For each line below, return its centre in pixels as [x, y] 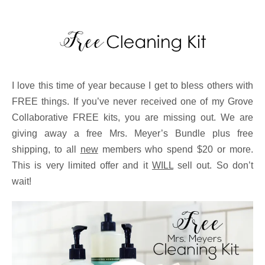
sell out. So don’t [213, 165]
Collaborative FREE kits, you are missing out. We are [132, 117]
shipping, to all [46, 149]
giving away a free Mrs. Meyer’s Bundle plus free [132, 133]
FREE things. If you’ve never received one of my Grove [132, 101]
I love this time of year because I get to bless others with [132, 85]
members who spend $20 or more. [176, 149]
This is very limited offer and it [82, 165]
